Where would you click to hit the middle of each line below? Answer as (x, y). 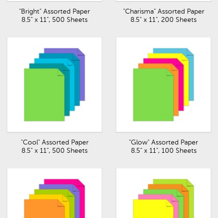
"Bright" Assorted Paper (54, 11)
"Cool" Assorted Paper (54, 142)
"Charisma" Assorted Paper (163, 11)
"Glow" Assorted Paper (163, 142)
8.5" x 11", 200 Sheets (163, 20)
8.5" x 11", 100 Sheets (163, 151)
